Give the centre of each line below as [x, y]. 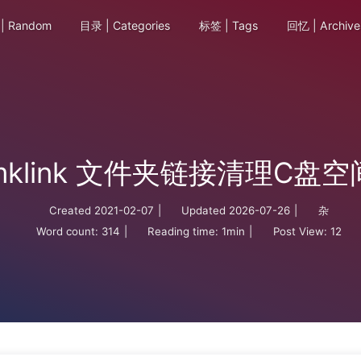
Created [70, 210]
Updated [204, 210]
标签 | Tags [227, 25]
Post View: [300, 231]
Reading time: [183, 231]
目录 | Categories [124, 25]
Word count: [67, 231]
